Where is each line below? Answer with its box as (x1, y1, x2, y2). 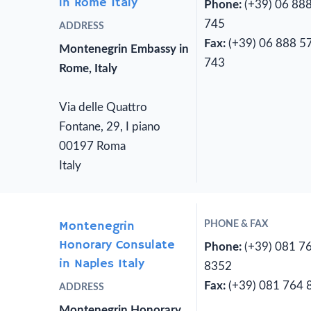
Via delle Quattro (59, 101, 147, 114)
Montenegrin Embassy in (59, 43, 189, 56)
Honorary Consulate (59, 237, 175, 253)
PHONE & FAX (204, 219, 269, 230)
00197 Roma (59, 140, 126, 153)
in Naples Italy (59, 256, 144, 272)
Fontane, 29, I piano (59, 121, 160, 133)
